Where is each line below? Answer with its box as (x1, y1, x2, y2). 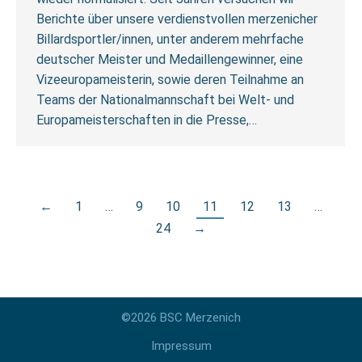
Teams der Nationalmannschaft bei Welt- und (36, 92, 294, 107)
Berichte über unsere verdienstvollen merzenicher (36, 11, 318, 27)
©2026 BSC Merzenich (121, 309, 241, 325)
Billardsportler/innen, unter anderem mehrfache (36, 32, 304, 47)
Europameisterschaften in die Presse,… (36, 112, 257, 128)
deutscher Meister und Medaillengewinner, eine (36, 52, 303, 67)
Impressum (150, 338, 212, 353)
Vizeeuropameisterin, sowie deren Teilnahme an (36, 72, 304, 87)
